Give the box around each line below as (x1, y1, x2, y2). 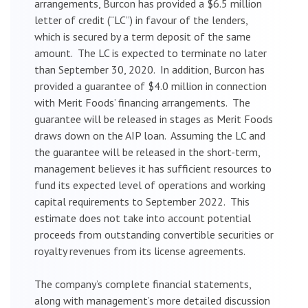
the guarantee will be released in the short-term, (34, 144, 260, 159)
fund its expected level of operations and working (34, 177, 265, 192)
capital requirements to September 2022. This (34, 194, 250, 208)
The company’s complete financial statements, (34, 276, 251, 291)
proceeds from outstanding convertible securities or (34, 227, 274, 241)
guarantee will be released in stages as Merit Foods (34, 111, 273, 126)
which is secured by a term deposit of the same (34, 29, 251, 43)
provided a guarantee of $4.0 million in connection (34, 78, 267, 93)
